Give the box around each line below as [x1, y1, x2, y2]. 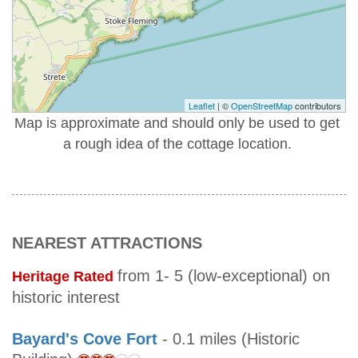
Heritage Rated [12, 268, 117, 285]
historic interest [12, 288, 120, 307]
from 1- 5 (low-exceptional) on [117, 267, 330, 285]
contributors [292, 99, 341, 113]
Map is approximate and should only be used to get [14, 115, 340, 132]
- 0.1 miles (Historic [157, 330, 300, 348]
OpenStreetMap [231, 99, 292, 113]
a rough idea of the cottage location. [62, 136, 292, 153]
